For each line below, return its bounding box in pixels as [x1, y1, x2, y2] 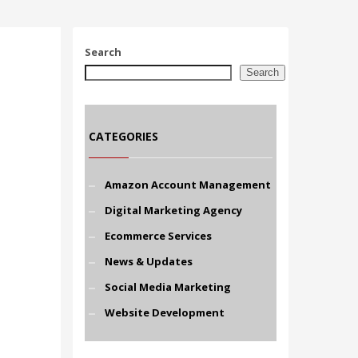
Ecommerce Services [105, 229, 212, 243]
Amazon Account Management [105, 177, 271, 192]
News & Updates [105, 254, 193, 268]
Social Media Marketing [105, 280, 231, 294]
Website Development [105, 305, 225, 320]
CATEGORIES [89, 129, 158, 144]
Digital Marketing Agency [105, 203, 242, 217]
